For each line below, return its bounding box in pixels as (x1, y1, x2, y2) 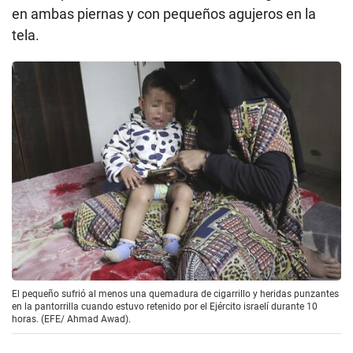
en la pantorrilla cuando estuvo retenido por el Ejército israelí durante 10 (12, 300, 318, 312)
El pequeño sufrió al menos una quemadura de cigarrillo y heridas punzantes (12, 288, 339, 299)
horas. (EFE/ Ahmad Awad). (12, 313, 131, 325)
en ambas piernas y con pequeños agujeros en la (12, 5, 316, 22)
